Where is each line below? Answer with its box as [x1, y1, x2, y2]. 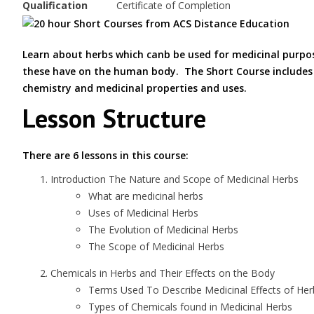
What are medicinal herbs [88, 189, 203, 203]
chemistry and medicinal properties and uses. [22, 81, 247, 95]
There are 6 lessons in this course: [22, 149, 189, 162]
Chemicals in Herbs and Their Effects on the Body [50, 266, 275, 280]
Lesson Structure [22, 102, 206, 135]
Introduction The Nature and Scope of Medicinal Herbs [50, 172, 299, 186]
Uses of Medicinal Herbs [88, 206, 198, 219]
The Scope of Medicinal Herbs [88, 240, 224, 253]
